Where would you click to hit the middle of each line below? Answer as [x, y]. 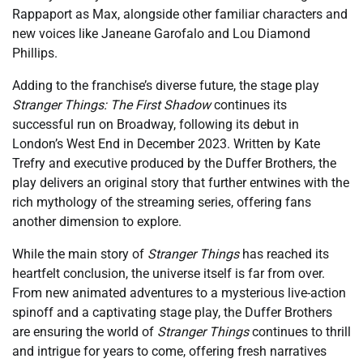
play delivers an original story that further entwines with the [181, 182]
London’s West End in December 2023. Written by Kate [166, 143]
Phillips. [35, 53]
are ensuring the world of [85, 331]
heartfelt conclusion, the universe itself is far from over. [169, 273]
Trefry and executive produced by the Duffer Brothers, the [174, 163]
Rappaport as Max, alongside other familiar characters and [180, 14]
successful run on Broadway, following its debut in [156, 124]
